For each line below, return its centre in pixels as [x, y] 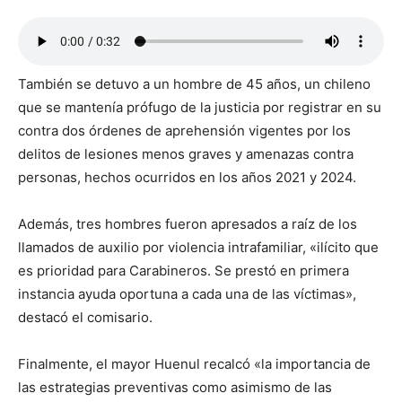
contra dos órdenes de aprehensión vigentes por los [184, 131]
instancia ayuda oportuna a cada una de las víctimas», [187, 294]
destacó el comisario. [85, 318]
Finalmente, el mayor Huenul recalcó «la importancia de [194, 364]
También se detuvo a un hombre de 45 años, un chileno [194, 84]
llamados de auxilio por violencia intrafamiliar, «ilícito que [198, 248]
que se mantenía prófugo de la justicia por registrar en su [200, 108]
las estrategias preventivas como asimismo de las [175, 388]
